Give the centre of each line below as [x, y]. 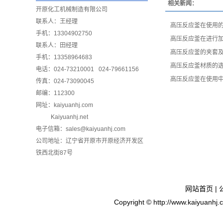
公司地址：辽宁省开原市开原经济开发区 [90, 141]
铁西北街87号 [54, 153]
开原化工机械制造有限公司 [72, 9]
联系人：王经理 [57, 21]
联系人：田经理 [57, 45]
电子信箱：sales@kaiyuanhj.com [81, 129]
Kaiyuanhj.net [69, 117]
